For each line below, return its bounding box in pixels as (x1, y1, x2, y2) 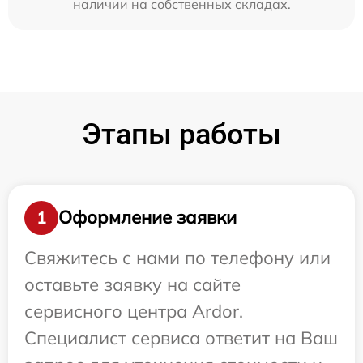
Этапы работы (82, 117, 281, 152)
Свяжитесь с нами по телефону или (24, 246, 331, 269)
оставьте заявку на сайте (24, 272, 241, 296)
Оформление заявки (58, 206, 237, 229)
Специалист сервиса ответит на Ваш (24, 326, 338, 349)
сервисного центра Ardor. (24, 299, 243, 322)
